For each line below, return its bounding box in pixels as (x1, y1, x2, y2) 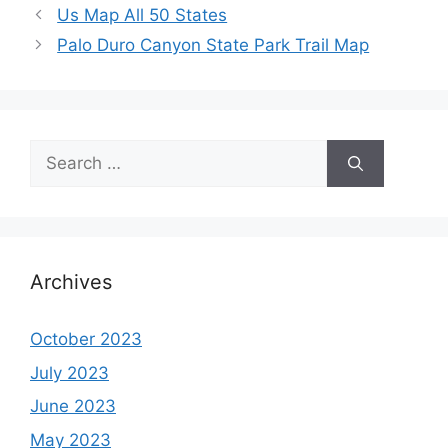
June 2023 (30, 396, 116, 417)
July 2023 (30, 362, 109, 383)
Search (29, 141, 85, 162)
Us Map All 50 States (57, 5, 228, 26)
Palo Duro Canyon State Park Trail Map (57, 35, 370, 56)
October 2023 (30, 329, 142, 350)
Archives (30, 270, 112, 295)
